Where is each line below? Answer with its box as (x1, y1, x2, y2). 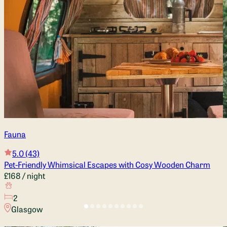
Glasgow (11, 203, 43, 214)
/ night (21, 169, 45, 181)
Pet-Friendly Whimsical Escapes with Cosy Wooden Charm (4, 158, 210, 170)
